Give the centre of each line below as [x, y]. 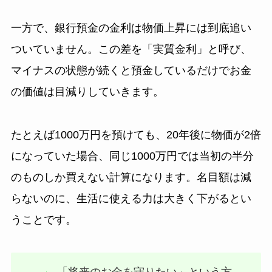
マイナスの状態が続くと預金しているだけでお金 [131, 71]
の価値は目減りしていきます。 [87, 92]
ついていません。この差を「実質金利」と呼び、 [131, 49]
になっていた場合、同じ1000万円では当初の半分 [132, 156]
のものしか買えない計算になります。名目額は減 [131, 178]
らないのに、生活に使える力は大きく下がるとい [131, 199]
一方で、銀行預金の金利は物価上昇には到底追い [131, 28]
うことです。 [43, 220]
